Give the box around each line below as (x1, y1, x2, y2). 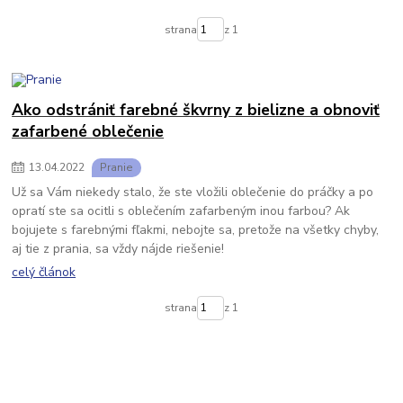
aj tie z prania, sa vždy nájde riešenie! (12, 239, 228, 257)
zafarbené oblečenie (12, 121, 165, 143)
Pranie (100, 159, 133, 175)
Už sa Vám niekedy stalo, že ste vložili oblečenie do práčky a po (12, 183, 374, 201)
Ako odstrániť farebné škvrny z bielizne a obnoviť (12, 99, 381, 121)
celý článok (12, 264, 76, 282)
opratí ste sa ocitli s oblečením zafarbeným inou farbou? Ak (12, 201, 351, 219)
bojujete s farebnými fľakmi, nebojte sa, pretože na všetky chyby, (12, 220, 380, 238)
